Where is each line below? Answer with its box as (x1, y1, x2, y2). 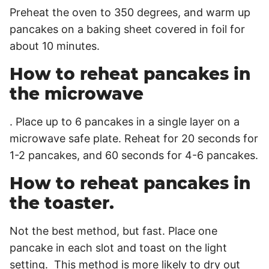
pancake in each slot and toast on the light (10, 241, 227, 254)
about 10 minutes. (10, 39, 100, 52)
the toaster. (10, 192, 114, 213)
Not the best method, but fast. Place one (10, 224, 217, 237)
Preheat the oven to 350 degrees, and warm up (10, 5, 250, 19)
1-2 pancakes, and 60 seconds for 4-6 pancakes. (10, 148, 258, 162)
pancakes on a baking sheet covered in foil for (10, 22, 245, 35)
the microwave (10, 83, 144, 104)
